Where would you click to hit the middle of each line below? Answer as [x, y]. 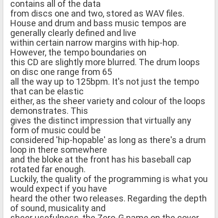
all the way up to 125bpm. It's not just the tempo [105, 81]
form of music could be [55, 130]
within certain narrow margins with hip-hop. [95, 42]
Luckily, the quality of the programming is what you [109, 179]
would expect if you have [59, 188]
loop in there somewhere [59, 149]
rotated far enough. [48, 169]
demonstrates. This [49, 110]
